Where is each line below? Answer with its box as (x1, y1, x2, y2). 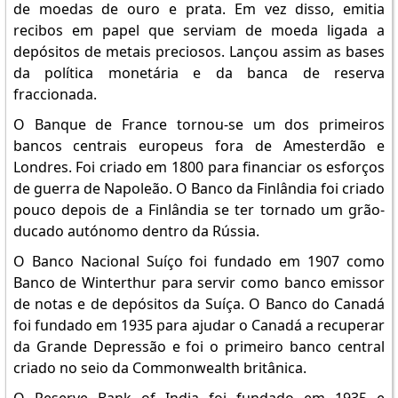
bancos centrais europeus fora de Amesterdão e (12, 136, 386, 155)
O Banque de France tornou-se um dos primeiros (12, 115, 386, 134)
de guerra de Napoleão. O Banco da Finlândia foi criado (12, 179, 386, 198)
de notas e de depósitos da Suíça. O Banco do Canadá (12, 294, 386, 314)
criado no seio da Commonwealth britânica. (12, 358, 306, 378)
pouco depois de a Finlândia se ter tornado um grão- (12, 200, 386, 219)
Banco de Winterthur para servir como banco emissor (12, 273, 386, 292)
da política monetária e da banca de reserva (12, 63, 386, 83)
